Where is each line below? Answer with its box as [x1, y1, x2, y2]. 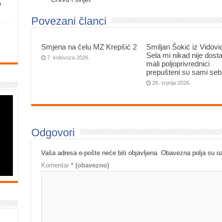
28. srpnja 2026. [152, 79, 191, 86]
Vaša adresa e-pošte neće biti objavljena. [41, 149, 159, 157]
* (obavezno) [70, 161, 109, 169]
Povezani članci [31, 14, 107, 27]
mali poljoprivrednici [146, 59, 210, 68]
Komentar [41, 161, 71, 169]
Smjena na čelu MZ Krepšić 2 [41, 42, 137, 51]
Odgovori [31, 126, 75, 139]
